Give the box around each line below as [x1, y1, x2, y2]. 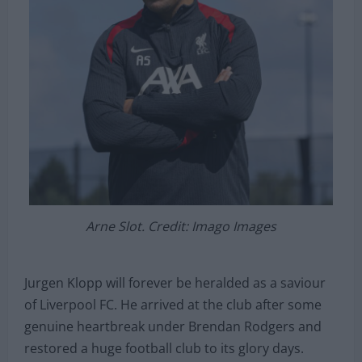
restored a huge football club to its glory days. [24, 339, 304, 358]
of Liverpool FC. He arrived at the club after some [24, 296, 322, 314]
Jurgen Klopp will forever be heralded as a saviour [24, 274, 326, 293]
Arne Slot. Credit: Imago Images [86, 217, 276, 236]
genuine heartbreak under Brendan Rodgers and [24, 318, 322, 336]
